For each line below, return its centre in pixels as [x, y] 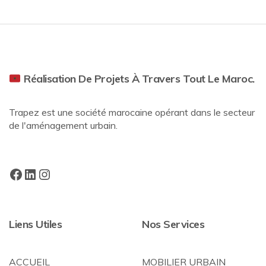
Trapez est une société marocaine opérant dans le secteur [132, 112]
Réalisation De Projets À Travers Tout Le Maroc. [138, 79]
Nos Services [173, 224]
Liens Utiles [35, 224]
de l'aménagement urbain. [63, 125]
